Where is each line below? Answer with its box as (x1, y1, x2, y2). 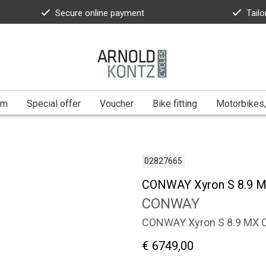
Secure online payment (55, 8, 144, 18)
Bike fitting (153, 97, 197, 109)
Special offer (27, 97, 81, 109)
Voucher (100, 97, 134, 109)
